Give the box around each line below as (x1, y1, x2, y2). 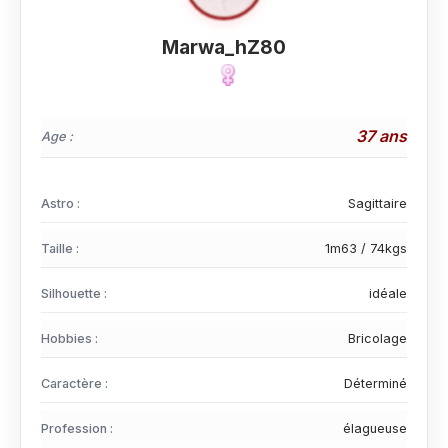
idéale (369, 286, 407, 301)
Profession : (41, 421, 113, 436)
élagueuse (343, 421, 407, 436)
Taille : (41, 241, 79, 256)
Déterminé (344, 376, 407, 391)
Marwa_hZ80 (162, 35, 286, 59)
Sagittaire (348, 196, 407, 211)
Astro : (41, 196, 80, 211)
